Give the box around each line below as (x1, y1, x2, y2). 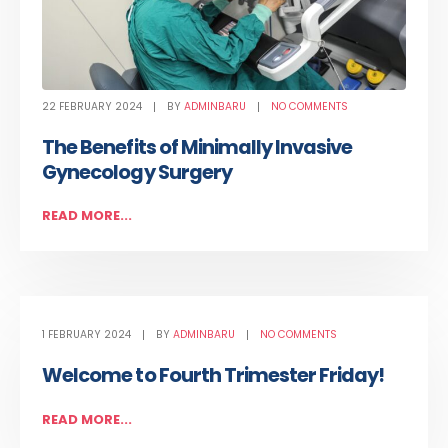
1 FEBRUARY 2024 (42, 327, 132, 343)
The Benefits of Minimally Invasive (42, 133, 353, 161)
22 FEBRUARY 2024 (42, 98, 143, 114)
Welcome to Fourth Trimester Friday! (42, 362, 385, 390)
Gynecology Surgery (42, 158, 232, 186)
